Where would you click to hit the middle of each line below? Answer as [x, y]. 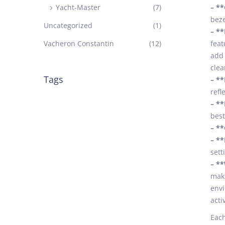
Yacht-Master [78, 7]
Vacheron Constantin [79, 43]
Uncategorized [68, 25]
